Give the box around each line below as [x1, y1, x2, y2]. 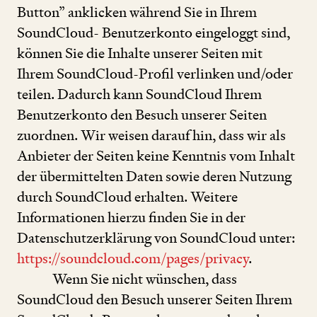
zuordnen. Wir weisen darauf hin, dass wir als [17, 125, 286, 144]
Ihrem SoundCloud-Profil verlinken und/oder [17, 64, 293, 83]
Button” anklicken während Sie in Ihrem [17, 2, 257, 21]
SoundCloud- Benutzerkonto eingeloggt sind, [17, 23, 290, 42]
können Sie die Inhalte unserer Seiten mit [17, 43, 263, 62]
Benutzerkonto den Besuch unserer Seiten [17, 105, 267, 124]
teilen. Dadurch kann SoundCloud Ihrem [17, 84, 262, 103]
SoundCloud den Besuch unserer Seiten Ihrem [17, 289, 292, 309]
